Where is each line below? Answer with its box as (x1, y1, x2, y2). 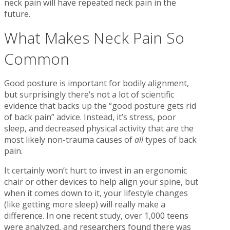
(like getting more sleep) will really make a (4, 198, 165, 210)
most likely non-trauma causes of (4, 133, 135, 145)
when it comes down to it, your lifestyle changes (4, 187, 188, 199)
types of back (145, 133, 197, 145)
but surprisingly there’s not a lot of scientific (4, 88, 174, 100)
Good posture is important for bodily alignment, (4, 77, 189, 89)
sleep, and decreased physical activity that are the (4, 122, 194, 134)
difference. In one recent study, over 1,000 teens (4, 209, 188, 221)
